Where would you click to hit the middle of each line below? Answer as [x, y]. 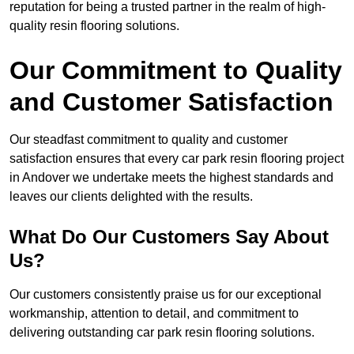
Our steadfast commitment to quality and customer [149, 140]
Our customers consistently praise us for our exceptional [166, 295]
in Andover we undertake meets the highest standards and [171, 178]
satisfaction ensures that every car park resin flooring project [177, 159]
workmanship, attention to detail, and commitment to [154, 314]
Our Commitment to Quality [176, 71]
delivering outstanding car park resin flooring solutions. [162, 333]
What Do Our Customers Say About [169, 237]
